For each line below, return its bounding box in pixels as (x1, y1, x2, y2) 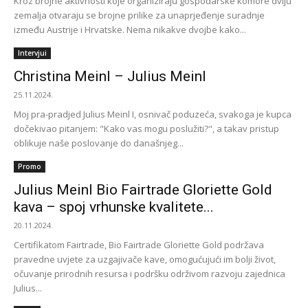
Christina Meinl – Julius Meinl (14, 68, 206, 85)
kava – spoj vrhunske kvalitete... (14, 199, 214, 215)
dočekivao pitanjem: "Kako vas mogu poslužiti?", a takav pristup (14, 122, 279, 135)
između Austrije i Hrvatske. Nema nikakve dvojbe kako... (14, 23, 246, 36)
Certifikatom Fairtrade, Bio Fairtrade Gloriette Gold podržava (14, 239, 264, 251)
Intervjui (18, 48, 47, 58)
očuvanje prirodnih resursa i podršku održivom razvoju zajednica (14, 267, 285, 280)
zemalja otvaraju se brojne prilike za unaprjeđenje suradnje (14, 9, 265, 21)
